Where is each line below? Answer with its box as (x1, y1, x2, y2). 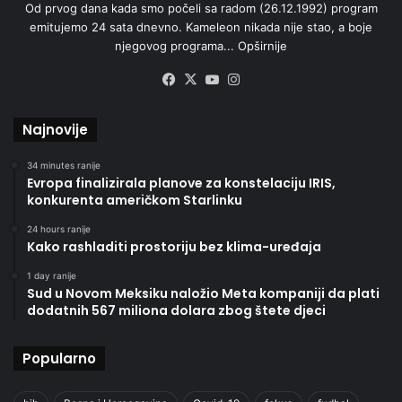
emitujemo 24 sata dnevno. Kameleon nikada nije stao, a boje (30, 20, 372, 35)
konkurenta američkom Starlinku (27, 191, 242, 210)
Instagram (244, 71, 307, 89)
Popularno (22, 349, 96, 369)
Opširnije (238, 39, 287, 54)
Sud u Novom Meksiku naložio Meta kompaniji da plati (27, 284, 380, 303)
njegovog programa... (115, 39, 238, 54)
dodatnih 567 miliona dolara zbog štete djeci (27, 301, 326, 320)
